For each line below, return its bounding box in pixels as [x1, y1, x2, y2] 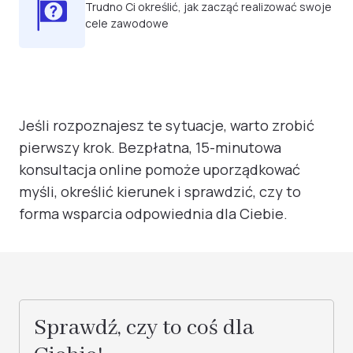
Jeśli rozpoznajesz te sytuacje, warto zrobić [19, 116, 314, 135]
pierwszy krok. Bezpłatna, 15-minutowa [19, 138, 281, 157]
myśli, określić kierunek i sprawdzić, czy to [19, 182, 301, 201]
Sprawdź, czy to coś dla [34, 314, 254, 342]
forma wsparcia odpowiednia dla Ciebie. [19, 204, 288, 223]
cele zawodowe [85, 16, 169, 31]
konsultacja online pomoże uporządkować [19, 160, 300, 179]
